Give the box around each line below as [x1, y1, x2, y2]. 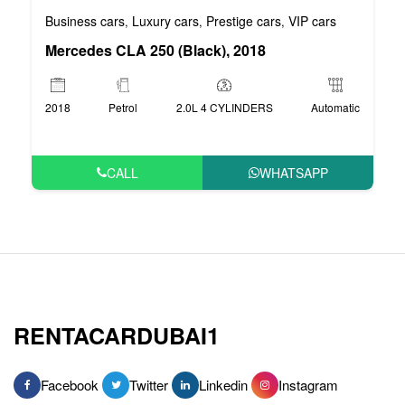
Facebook [41, 374, 99, 394]
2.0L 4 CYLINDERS [175, 99, 273, 115]
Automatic [310, 99, 360, 115]
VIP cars [288, 11, 336, 30]
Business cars [45, 11, 125, 30]
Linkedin [199, 374, 248, 394]
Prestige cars [206, 11, 281, 30]
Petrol [108, 99, 138, 115]
